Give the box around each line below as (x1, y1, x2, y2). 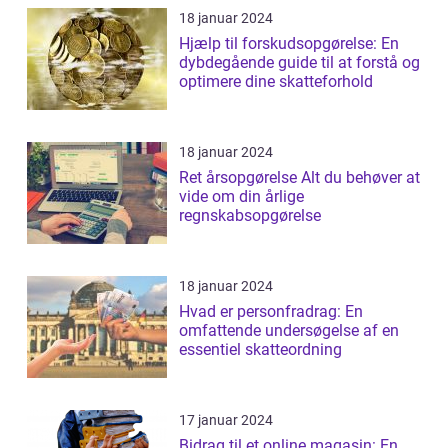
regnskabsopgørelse (179, 206, 321, 226)
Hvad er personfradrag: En (179, 302, 363, 322)
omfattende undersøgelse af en (179, 321, 399, 341)
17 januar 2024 (179, 412, 273, 429)
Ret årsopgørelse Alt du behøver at (179, 168, 301, 188)
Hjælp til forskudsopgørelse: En (179, 34, 399, 54)
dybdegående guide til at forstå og (179, 53, 420, 73)
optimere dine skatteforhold (179, 72, 373, 92)
